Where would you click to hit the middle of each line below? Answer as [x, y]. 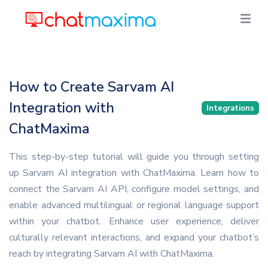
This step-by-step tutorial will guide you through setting [134, 157]
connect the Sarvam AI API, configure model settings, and [134, 189]
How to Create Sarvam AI [92, 87]
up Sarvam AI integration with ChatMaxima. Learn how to [134, 173]
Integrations [230, 108]
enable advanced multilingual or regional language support [134, 205]
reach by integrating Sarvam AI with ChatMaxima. [112, 254]
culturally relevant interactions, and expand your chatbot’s [134, 237]
